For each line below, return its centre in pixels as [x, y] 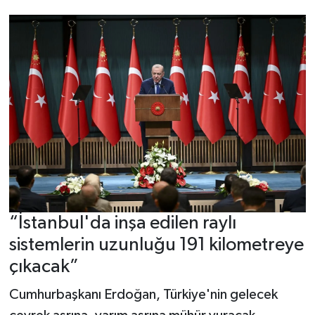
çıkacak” [44, 267]
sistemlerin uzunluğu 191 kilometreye [156, 245]
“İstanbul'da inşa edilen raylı [122, 224]
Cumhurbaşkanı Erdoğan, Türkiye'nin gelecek [143, 294]
